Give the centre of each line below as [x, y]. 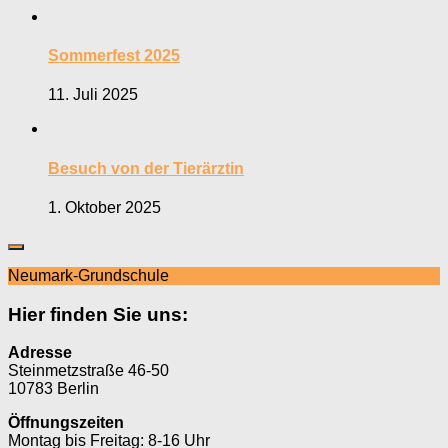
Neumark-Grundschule [88, 275]
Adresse [40, 353]
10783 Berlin [53, 389]
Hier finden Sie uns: [98, 314]
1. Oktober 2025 [104, 207]
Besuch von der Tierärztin [146, 168]
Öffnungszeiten [66, 423]
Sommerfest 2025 [114, 56]
